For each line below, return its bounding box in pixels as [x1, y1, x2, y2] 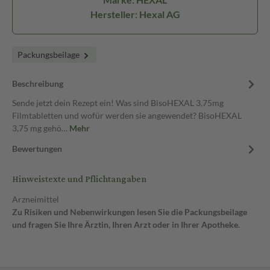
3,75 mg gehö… [12, 123, 69, 133]
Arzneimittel [12, 194, 59, 204]
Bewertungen [12, 143, 62, 154]
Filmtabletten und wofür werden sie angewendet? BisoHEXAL [12, 110, 242, 121]
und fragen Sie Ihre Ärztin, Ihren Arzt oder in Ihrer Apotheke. [12, 219, 240, 230]
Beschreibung [12, 78, 63, 89]
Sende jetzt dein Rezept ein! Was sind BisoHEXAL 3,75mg [12, 98, 224, 108]
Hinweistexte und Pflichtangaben [12, 171, 146, 188]
